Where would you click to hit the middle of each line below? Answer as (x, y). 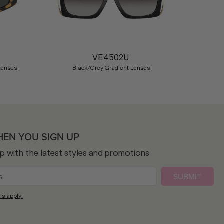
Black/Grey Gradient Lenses (111, 68)
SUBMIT (187, 176)
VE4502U (111, 57)
